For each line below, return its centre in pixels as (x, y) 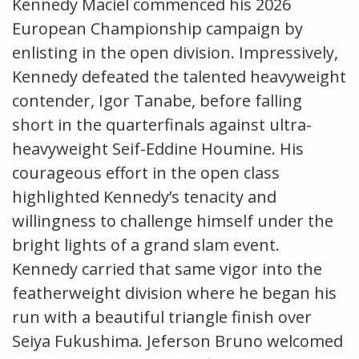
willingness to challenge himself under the (173, 220)
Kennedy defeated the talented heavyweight (179, 76)
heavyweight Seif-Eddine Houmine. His (158, 148)
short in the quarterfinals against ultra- (162, 124)
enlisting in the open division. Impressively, (175, 52)
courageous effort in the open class (146, 172)
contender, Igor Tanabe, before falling (157, 100)
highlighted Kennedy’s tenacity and (144, 196)
